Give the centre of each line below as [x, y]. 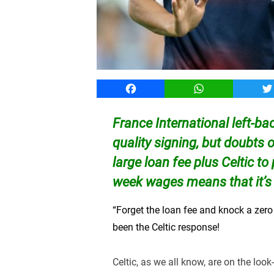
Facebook [152, 88]
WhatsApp [221, 88]
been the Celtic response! [168, 227]
